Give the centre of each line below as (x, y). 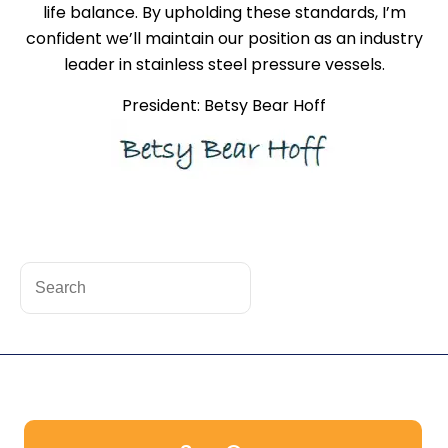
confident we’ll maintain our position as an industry (224, 38)
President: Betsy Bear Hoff (224, 105)
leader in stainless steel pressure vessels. (224, 64)
